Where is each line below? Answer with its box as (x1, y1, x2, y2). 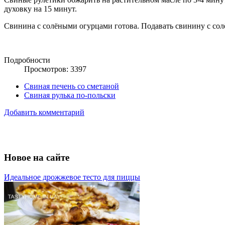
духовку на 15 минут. (4, 4, 77, 13)
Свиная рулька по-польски (24, 90, 116, 99)
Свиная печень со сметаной (24, 81, 119, 90)
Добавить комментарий (4, 107, 84, 117)
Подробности (4, 55, 50, 64)
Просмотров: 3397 (24, 64, 86, 73)
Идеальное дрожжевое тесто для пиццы (4, 173, 140, 182)
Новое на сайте (4, 152, 69, 163)
